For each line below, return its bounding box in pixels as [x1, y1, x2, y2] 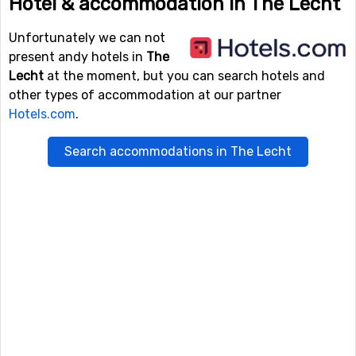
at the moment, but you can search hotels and [44, 68, 325, 83]
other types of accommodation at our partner [9, 87, 281, 103]
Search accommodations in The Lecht [64, 144, 292, 159]
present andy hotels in [9, 49, 146, 64]
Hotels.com [9, 106, 75, 122]
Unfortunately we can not [9, 30, 165, 45]
